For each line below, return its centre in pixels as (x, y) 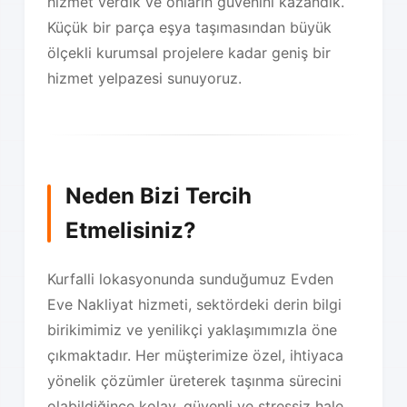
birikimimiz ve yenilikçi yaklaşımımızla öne (193, 329)
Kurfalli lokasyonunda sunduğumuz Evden (191, 278)
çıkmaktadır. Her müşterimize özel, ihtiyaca (196, 355)
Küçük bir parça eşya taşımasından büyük (190, 27)
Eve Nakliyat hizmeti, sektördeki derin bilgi (195, 304)
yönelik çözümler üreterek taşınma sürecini (195, 380)
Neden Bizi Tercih (159, 195)
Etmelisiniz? (131, 230)
